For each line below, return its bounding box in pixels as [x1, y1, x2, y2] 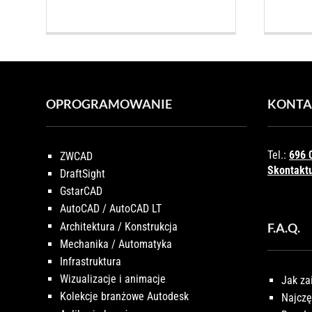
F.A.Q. [267, 220, 300, 235]
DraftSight [60, 166, 105, 180]
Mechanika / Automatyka [60, 237, 172, 251]
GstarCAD [60, 184, 102, 198]
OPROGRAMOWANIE [46, 96, 172, 111]
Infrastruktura [60, 254, 121, 268]
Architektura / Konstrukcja [60, 219, 178, 233]
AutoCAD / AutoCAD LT [60, 202, 162, 216]
